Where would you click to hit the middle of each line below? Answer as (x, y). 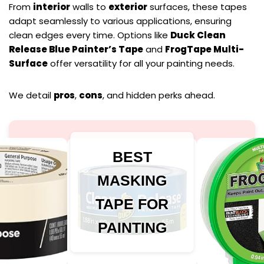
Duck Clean (198, 35)
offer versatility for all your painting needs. (141, 64)
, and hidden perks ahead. (159, 95)
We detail (31, 95)
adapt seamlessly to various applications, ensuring (120, 21)
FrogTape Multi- (204, 49)
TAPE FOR (132, 204)
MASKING (132, 181)
